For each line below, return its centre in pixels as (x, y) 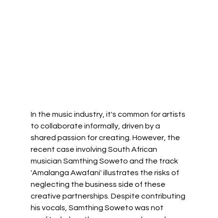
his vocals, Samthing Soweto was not (98, 208)
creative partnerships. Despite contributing (109, 196)
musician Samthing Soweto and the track (105, 161)
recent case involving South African (94, 149)
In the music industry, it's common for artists (109, 114)
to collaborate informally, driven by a (96, 126)
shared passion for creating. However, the (106, 137)
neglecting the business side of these (99, 184)
